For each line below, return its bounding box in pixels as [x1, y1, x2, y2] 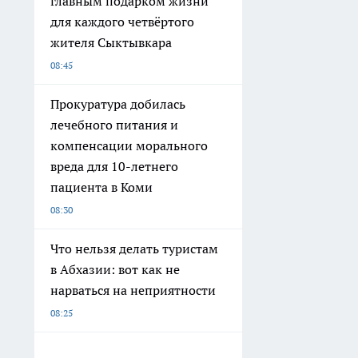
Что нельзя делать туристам [50, 240, 218, 257]
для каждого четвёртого [50, 13, 194, 30]
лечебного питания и [50, 116, 178, 133]
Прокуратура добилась [50, 95, 185, 112]
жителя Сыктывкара [50, 34, 172, 50]
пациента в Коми [50, 178, 153, 195]
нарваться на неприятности [50, 281, 216, 298]
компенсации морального [50, 137, 208, 153]
